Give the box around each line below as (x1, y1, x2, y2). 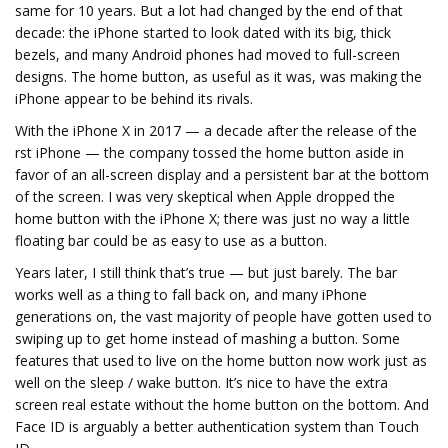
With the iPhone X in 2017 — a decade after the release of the (15, 121, 417, 140)
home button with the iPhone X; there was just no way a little (15, 209, 410, 228)
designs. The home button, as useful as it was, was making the (15, 67, 422, 86)
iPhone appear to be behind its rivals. (15, 89, 253, 108)
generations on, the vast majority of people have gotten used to (15, 307, 432, 326)
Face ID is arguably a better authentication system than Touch (15, 417, 419, 436)
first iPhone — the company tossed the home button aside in (15, 143, 404, 162)
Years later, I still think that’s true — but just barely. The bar (15, 263, 397, 282)
